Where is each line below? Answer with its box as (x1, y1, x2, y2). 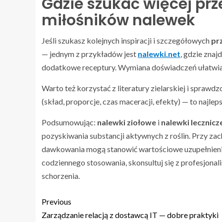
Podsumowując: (42, 117, 97, 127)
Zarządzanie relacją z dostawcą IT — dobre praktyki (42, 210, 219, 220)
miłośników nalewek (42, 10, 195, 31)
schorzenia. (42, 171, 80, 181)
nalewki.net (138, 49, 180, 59)
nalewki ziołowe (97, 117, 156, 127)
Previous (42, 197, 71, 207)
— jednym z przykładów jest (42, 49, 138, 59)
